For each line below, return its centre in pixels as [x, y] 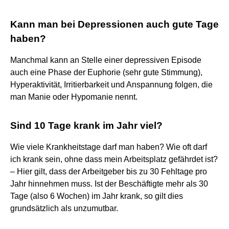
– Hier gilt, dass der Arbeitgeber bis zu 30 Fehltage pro [109, 171]
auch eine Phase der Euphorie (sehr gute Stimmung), [106, 72]
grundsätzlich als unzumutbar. [64, 208]
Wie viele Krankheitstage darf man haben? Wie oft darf [109, 147]
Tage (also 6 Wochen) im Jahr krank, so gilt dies [97, 196]
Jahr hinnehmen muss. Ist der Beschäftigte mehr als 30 [109, 184]
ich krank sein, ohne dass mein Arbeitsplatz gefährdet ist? [114, 159]
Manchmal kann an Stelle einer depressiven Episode [106, 60]
